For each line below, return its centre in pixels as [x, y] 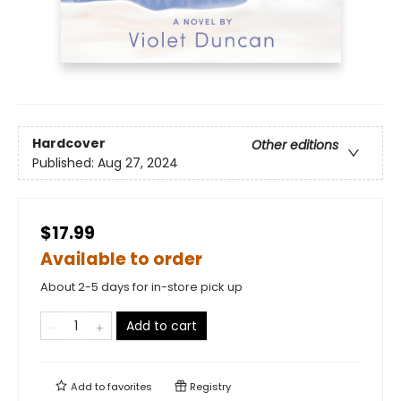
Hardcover [69, 143]
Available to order [121, 260]
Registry [209, 387]
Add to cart [162, 326]
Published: [65, 162]
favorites [130, 387]
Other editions [295, 145]
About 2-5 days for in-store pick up [141, 287]
